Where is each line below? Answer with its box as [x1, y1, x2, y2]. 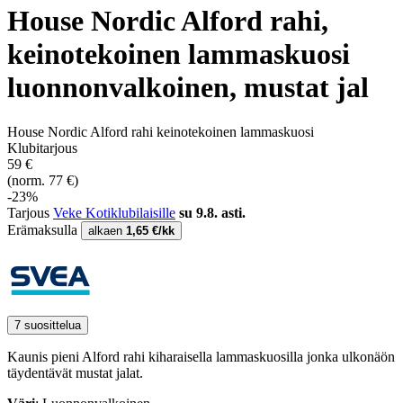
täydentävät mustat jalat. [7, 364, 147, 381]
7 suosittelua [14, 318, 81, 332]
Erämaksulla [7, 221, 81, 237]
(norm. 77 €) [7, 172, 78, 188]
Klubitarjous [7, 139, 77, 156]
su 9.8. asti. [179, 204, 246, 220]
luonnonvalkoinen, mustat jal [7, 71, 369, 104]
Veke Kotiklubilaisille [53, 204, 175, 220]
